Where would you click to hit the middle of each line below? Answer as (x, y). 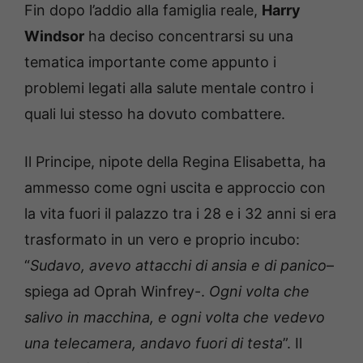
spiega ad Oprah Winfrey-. (117, 292)
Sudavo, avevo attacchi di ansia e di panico (178, 266)
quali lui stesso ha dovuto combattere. (155, 114)
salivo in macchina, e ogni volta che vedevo (175, 318)
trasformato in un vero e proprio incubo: (162, 240)
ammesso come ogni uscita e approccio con (175, 188)
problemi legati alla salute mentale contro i (169, 88)
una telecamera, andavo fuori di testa (154, 344)
